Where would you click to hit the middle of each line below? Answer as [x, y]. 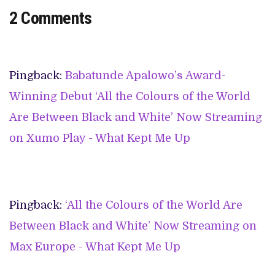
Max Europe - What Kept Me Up [95, 246]
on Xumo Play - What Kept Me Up [100, 138]
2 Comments [51, 18]
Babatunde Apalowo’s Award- [145, 75]
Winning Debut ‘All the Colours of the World [130, 96]
